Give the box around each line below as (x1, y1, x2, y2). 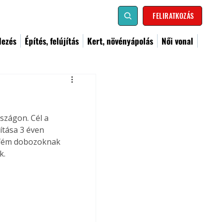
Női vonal (162, 35, 193, 47)
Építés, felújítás (25, 35, 79, 47)
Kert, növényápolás (87, 35, 153, 47)
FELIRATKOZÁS (153, 10, 194, 21)
